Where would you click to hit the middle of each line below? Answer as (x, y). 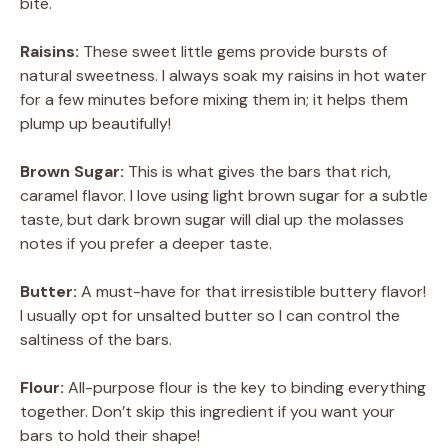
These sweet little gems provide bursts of (233, 51)
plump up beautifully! (95, 123)
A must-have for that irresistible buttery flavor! (251, 291)
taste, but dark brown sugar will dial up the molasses (212, 219)
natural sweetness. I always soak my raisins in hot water (223, 75)
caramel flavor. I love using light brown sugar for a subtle (224, 195)
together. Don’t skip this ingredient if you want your (207, 411)
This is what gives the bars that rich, (257, 171)
